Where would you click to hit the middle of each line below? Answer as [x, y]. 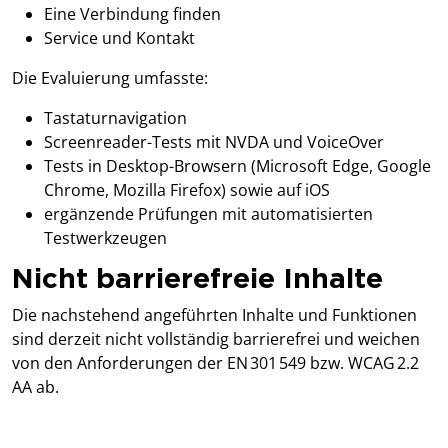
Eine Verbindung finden [132, 14]
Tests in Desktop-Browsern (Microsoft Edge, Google [237, 166]
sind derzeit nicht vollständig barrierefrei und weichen [216, 339]
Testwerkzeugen [107, 238]
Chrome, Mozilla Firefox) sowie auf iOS [187, 190]
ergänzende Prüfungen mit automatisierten [208, 214]
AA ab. [37, 387]
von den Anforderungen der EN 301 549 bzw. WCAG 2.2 [215, 363]
